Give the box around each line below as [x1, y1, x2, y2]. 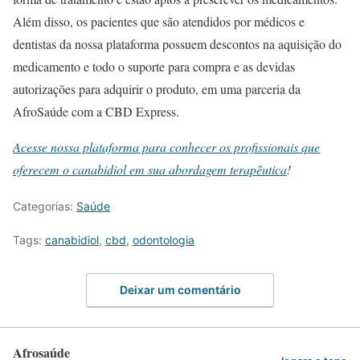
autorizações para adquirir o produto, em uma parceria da [13, 80, 301, 97]
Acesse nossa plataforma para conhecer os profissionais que [13, 137, 320, 155]
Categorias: [13, 198, 76, 213]
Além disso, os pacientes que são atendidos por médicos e [13, 12, 305, 30]
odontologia [133, 232, 194, 247]
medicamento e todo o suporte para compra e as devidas [13, 57, 295, 75]
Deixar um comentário [119, 283, 241, 297]
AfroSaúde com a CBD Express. [13, 102, 179, 120]
